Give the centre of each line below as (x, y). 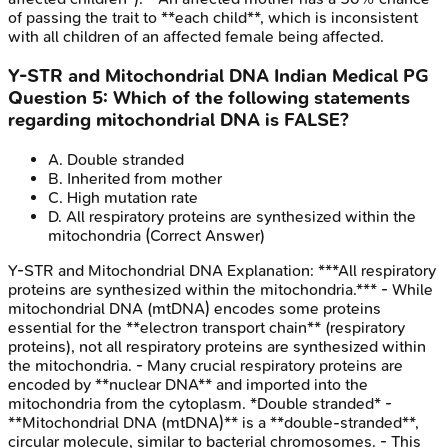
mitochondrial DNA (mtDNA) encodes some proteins (194, 308)
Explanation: (270, 270)
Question (50, 98)
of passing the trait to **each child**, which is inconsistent (213, 18)
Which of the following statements (261, 98)
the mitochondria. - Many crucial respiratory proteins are (205, 365)
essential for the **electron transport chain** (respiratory (206, 327)
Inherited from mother (144, 178)
